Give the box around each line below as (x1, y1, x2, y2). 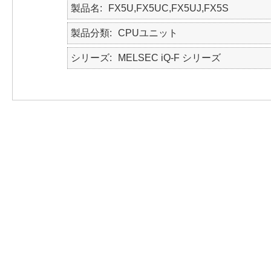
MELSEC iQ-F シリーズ (118, 53, 221, 63)
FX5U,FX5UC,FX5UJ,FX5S (108, 3, 229, 13)
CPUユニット (118, 28, 178, 38)
